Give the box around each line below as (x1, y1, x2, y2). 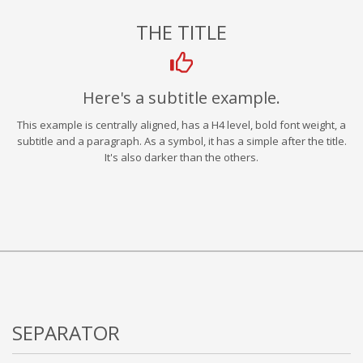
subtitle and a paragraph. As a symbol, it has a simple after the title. (16, 134, 347, 148)
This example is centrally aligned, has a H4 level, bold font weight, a (17, 117, 346, 132)
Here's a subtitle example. (83, 87, 280, 109)
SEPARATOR (12, 319, 120, 346)
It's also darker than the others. (105, 150, 258, 164)
